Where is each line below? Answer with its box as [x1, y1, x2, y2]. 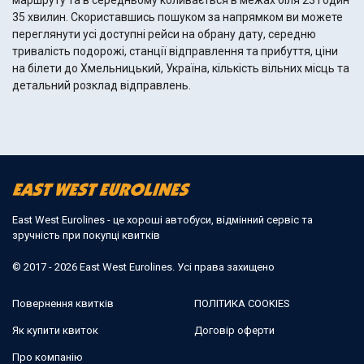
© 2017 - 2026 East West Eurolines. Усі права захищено [12, 260, 275, 273]
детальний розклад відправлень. [12, 79, 191, 93]
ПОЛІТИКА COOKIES [194, 297, 290, 310]
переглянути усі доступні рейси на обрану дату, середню [12, 28, 316, 41]
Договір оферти [194, 323, 275, 336]
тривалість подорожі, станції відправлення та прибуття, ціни [12, 45, 338, 58]
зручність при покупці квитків [12, 228, 160, 241]
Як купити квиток [12, 323, 98, 336]
